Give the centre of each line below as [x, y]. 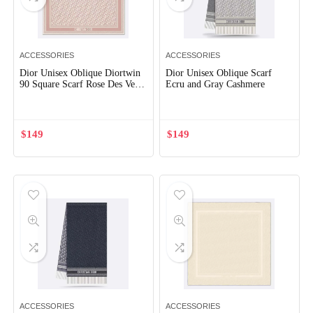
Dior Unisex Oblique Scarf [219, 73]
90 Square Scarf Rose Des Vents [83, 84]
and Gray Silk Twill [59, 95]
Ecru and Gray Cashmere [216, 84]
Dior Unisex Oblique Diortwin [80, 73]
